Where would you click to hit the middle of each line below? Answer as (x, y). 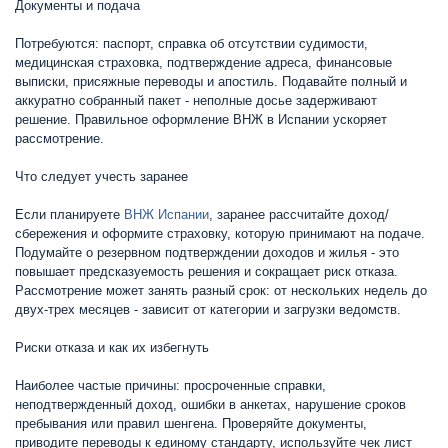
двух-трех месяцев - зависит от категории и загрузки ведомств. (208, 309)
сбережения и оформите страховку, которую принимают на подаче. (220, 233)
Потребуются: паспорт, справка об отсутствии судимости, (191, 43)
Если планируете (69, 214)
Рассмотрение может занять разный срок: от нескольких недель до (221, 290)
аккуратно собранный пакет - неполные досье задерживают (196, 100)
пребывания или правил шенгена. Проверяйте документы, (191, 423)
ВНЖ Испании (166, 214)
